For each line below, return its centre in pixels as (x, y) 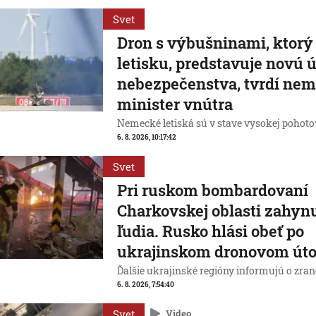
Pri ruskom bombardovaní (213, 190)
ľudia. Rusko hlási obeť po (211, 231)
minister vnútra (175, 104)
